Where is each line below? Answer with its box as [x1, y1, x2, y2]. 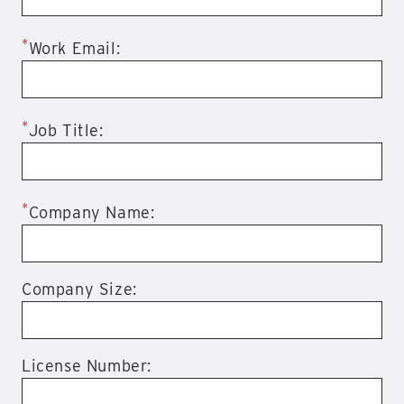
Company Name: [28, 203, 155, 223]
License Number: [22, 356, 151, 376]
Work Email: [28, 39, 121, 59]
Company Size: [22, 280, 137, 299]
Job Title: [28, 121, 104, 141]
